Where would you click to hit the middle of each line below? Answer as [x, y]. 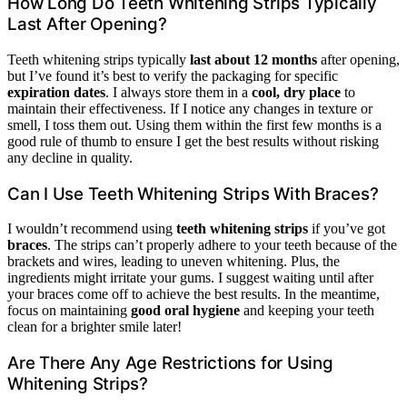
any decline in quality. [70, 157]
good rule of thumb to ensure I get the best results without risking [193, 141]
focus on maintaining [69, 311]
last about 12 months [253, 59]
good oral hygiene [185, 311]
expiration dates [56, 92]
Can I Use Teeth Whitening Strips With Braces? [193, 194]
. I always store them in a [179, 92]
